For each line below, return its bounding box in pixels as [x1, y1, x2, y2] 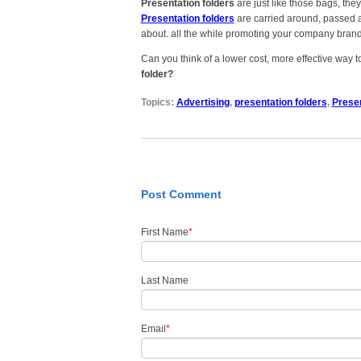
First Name [140, 226, 189, 238]
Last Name [140, 275, 189, 286]
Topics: [140, 97, 176, 108]
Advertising [176, 97, 230, 108]
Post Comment [140, 188, 222, 201]
